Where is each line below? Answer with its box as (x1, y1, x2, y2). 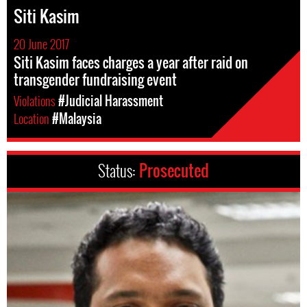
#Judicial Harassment (58, 92, 163, 110)
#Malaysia (52, 110, 101, 127)
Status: (98, 159, 139, 182)
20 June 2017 (14, 35, 69, 53)
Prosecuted (139, 159, 209, 182)
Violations (14, 92, 58, 110)
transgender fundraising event (14, 69, 177, 90)
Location (14, 110, 52, 127)
